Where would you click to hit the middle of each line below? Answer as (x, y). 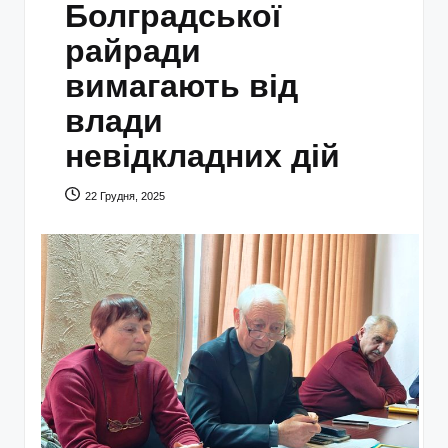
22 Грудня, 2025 (125, 195)
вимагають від (181, 85)
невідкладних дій (202, 155)
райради (133, 50)
